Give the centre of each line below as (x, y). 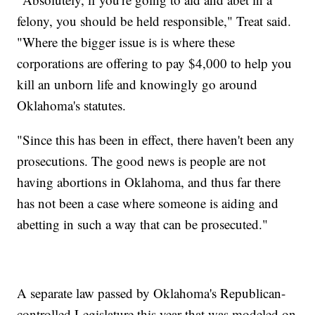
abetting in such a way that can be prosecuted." (143, 224)
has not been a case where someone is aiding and (148, 203)
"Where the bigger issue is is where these (126, 42)
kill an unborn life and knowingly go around (137, 84)
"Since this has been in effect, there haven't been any (156, 140)
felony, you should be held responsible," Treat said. (154, 21)
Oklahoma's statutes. (72, 105)
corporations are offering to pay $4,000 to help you (155, 63)
